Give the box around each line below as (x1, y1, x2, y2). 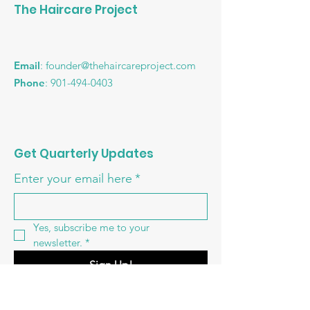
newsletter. (33, 236, 82, 249)
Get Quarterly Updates (14, 145, 154, 162)
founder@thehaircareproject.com (46, 59, 196, 72)
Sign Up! (89, 258, 133, 271)
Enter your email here (14, 171, 132, 186)
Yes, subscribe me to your (33, 221, 149, 234)
